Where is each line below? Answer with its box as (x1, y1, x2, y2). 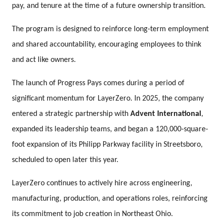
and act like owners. (12, 55, 76, 64)
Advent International (130, 110, 202, 118)
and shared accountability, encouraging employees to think (12, 40, 202, 49)
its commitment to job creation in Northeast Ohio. (12, 210, 173, 218)
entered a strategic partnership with (12, 110, 131, 118)
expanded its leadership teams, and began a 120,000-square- (12, 125, 209, 133)
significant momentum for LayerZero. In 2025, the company (12, 94, 204, 103)
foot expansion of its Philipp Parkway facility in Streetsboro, (12, 140, 203, 149)
